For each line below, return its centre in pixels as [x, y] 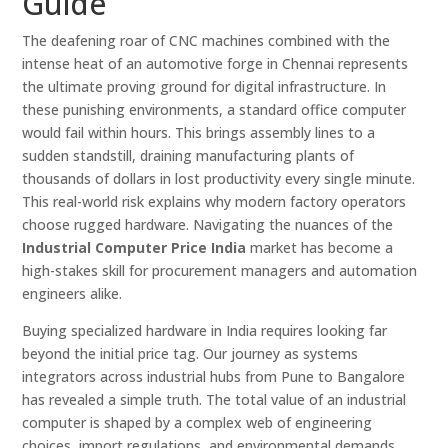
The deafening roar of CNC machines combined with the [206, 40]
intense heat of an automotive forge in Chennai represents [215, 63]
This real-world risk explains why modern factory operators [214, 201]
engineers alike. [72, 293]
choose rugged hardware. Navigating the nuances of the [208, 224]
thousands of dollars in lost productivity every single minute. [219, 178]
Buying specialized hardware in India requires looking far [205, 330]
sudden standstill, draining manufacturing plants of [188, 155]
